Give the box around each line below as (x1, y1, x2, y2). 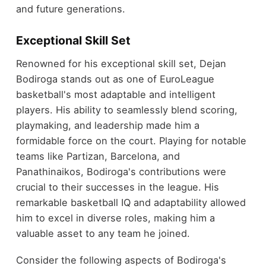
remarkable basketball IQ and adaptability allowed (15, 197, 246, 209)
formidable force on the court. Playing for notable (15, 135, 246, 147)
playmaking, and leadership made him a (15, 119, 199, 132)
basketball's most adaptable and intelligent (15, 88, 216, 101)
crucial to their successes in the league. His (15, 181, 219, 194)
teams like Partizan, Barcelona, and (15, 150, 180, 163)
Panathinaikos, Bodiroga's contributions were (15, 166, 226, 178)
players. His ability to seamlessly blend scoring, (15, 104, 237, 116)
